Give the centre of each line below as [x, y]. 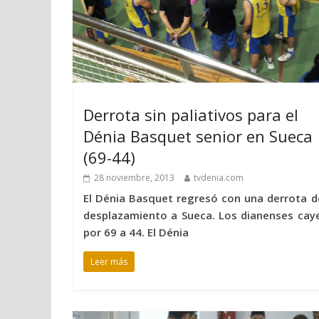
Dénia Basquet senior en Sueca [198, 136]
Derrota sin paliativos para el [191, 114]
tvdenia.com [219, 177]
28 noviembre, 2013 [134, 177]
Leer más [109, 261]
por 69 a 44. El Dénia [136, 232]
